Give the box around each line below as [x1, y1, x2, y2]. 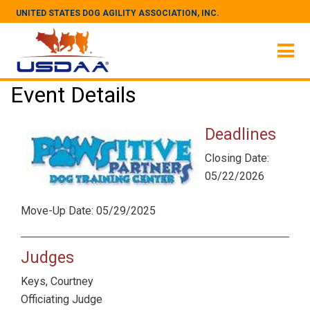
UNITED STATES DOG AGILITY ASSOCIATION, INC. [16, 8, 219, 18]
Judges [21, 248, 74, 267]
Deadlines [205, 125, 276, 144]
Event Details [10, 82, 136, 108]
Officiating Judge [21, 293, 102, 306]
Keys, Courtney [21, 275, 93, 288]
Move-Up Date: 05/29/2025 [21, 204, 156, 217]
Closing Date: [205, 152, 269, 165]
